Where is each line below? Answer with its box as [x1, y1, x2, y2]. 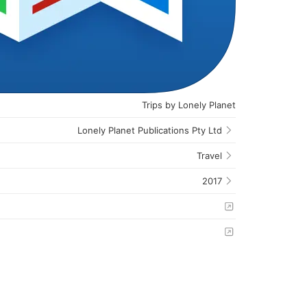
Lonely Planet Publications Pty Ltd [77, 124, 222, 136]
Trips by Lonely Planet [142, 99, 236, 110]
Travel [197, 149, 222, 161]
